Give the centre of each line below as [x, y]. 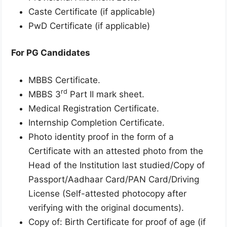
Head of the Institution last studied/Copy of [117, 165]
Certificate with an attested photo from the [116, 151]
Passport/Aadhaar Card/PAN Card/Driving [114, 179]
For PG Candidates [51, 53]
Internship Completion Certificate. [97, 122]
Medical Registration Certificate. [94, 108]
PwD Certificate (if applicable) [89, 26]
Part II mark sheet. [106, 94]
